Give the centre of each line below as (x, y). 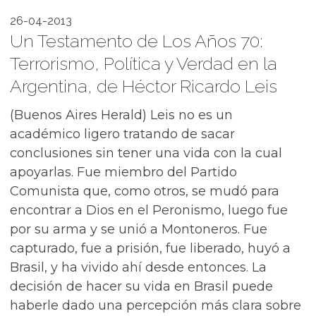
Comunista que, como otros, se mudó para (145, 191)
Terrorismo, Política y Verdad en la (144, 63)
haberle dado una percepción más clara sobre (156, 305)
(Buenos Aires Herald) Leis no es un (121, 115)
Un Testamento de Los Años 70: (136, 41)
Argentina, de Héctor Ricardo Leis (144, 86)
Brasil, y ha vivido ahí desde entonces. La (138, 267)
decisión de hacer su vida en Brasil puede (141, 286)
